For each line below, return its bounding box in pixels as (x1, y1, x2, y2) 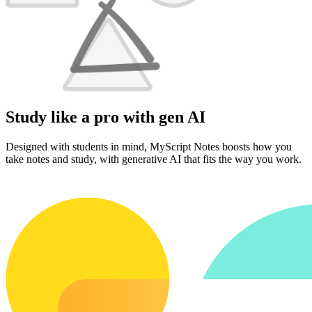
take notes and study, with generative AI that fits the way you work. (6, 153, 302, 165)
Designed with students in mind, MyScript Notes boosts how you (6, 140, 292, 153)
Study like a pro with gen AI (6, 107, 205, 126)
